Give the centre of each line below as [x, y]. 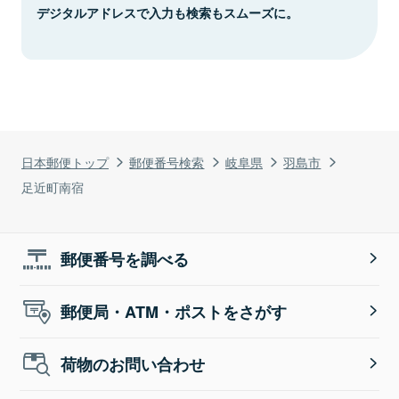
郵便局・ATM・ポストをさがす [174, 311]
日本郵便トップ [65, 161]
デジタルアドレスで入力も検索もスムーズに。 [167, 12]
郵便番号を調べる [125, 259]
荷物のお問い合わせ [133, 364]
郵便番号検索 [167, 161]
